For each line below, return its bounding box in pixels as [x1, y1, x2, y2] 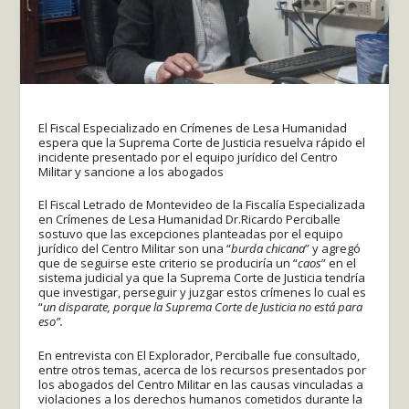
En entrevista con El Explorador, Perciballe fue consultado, [38, 347, 361, 364]
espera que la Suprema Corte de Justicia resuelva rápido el [38, 133, 366, 151]
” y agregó [305, 240, 362, 257]
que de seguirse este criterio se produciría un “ [38, 255, 299, 272]
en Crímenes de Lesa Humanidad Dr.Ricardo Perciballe [38, 211, 341, 228]
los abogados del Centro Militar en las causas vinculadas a [38, 376, 364, 393]
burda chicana [231, 240, 306, 257]
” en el [321, 255, 357, 272]
